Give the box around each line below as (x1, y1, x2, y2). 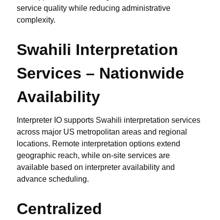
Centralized (17, 200, 102, 218)
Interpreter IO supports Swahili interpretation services (17, 116, 200, 125)
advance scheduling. (17, 175, 89, 184)
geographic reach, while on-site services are (17, 151, 170, 160)
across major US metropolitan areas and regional (17, 128, 187, 137)
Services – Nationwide (17, 64, 184, 82)
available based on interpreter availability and (17, 163, 175, 172)
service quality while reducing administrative (17, 4, 170, 13)
